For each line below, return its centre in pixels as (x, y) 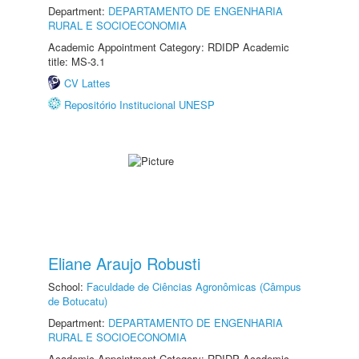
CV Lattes (87, 83)
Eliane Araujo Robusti (124, 263)
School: (67, 286)
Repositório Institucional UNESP (139, 105)
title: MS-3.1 (77, 61)
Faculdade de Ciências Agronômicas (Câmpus (194, 286)
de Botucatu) (78, 301)
